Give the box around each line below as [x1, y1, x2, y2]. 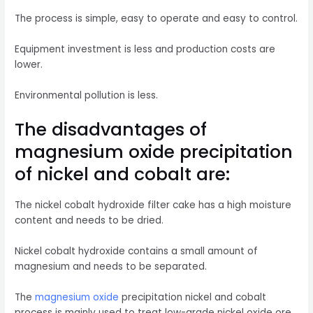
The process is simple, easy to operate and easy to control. [15, 12, 298, 26]
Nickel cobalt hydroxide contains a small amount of [15, 245, 259, 259]
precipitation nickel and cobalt [119, 291, 267, 305]
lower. [15, 58, 43, 72]
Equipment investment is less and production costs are [15, 43, 276, 57]
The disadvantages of [15, 117, 208, 142]
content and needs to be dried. [15, 214, 164, 228]
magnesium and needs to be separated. [15, 260, 208, 274]
